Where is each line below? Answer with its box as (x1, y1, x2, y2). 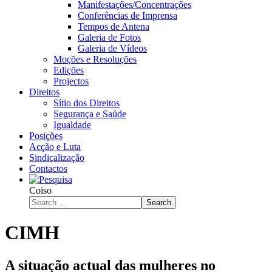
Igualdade (53, 119, 91, 130)
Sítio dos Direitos (53, 97, 120, 108)
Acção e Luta (29, 141, 81, 152)
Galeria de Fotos (78, 32, 141, 42)
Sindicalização (29, 152, 84, 163)
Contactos (29, 163, 67, 174)
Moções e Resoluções (53, 53, 137, 64)
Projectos (53, 75, 89, 86)
